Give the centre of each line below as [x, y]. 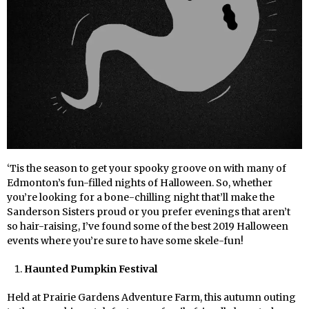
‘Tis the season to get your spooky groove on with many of [147, 169]
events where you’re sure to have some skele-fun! [125, 241]
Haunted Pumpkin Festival [90, 269]
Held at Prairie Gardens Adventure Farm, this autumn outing [151, 298]
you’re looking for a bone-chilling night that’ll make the [141, 198]
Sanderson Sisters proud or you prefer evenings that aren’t [149, 212]
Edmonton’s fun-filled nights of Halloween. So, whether [140, 183]
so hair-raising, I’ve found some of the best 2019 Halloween [148, 227]
